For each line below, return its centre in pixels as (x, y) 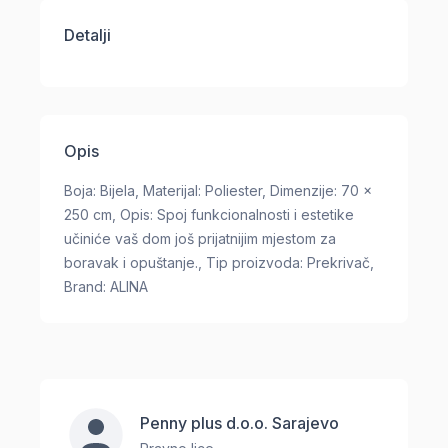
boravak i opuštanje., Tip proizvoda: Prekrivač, (219, 262)
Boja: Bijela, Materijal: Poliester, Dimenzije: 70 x (218, 190)
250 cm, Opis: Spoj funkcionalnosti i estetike (209, 214)
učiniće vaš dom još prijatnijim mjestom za (200, 238)
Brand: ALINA (106, 286)
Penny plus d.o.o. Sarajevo (239, 422)
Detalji (87, 34)
